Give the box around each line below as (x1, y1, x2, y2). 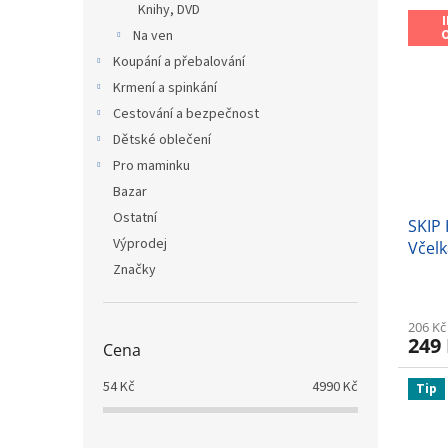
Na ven (133, 26, 173, 46)
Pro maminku (113, 156, 190, 176)
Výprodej (113, 234, 167, 254)
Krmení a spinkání (113, 78, 217, 98)
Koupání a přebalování (113, 52, 245, 72)
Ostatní (113, 208, 157, 228)
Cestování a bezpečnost (113, 104, 259, 124)
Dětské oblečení (113, 130, 211, 150)
